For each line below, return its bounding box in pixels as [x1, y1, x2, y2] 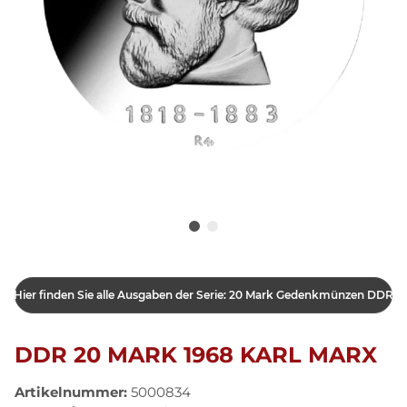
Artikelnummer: [15, 382, 131, 401]
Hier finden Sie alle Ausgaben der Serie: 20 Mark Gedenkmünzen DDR [14, 287, 393, 302]
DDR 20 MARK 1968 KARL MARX [15, 341, 377, 368]
